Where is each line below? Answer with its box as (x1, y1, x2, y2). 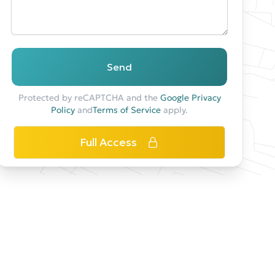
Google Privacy (160, 92, 221, 103)
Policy (51, 104, 76, 115)
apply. (161, 104, 188, 115)
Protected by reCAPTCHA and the (18, 92, 160, 103)
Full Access (80, 135, 137, 149)
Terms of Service (93, 104, 161, 115)
